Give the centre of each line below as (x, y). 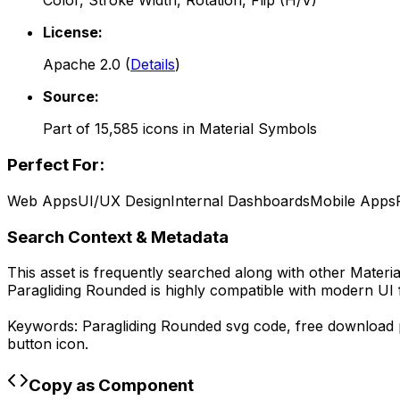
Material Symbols (258, 129)
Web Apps (42, 200)
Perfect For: (56, 165)
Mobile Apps (353, 200)
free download (347, 326)
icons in (169, 129)
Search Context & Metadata (118, 237)
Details (153, 65)
